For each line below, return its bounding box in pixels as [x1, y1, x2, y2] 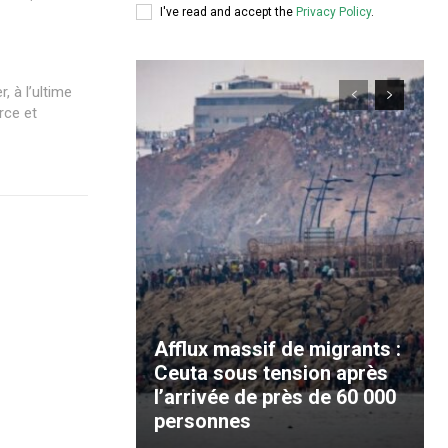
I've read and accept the [160, 4, 296, 19]
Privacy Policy [296, 4, 371, 19]
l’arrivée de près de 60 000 [154, 385, 396, 409]
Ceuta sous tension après [154, 361, 388, 385]
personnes [154, 409, 251, 433]
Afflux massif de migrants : [154, 337, 401, 361]
